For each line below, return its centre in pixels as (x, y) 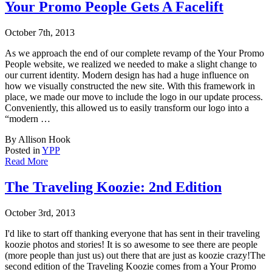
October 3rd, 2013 (40, 213)
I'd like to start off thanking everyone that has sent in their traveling (132, 234)
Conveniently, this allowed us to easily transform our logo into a (127, 108)
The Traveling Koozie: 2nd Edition (113, 187)
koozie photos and (40, 245)
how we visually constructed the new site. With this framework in (130, 86)
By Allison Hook (38, 140)
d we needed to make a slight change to (182, 64)
